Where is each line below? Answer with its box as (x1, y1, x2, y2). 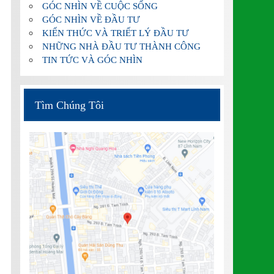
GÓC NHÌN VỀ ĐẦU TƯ (42, 13, 141, 24)
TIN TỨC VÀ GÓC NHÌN (42, 54, 143, 65)
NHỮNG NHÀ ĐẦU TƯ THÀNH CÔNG (42, 40, 201, 51)
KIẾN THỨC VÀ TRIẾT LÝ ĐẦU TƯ (42, 27, 190, 38)
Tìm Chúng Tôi (34, 98, 104, 111)
